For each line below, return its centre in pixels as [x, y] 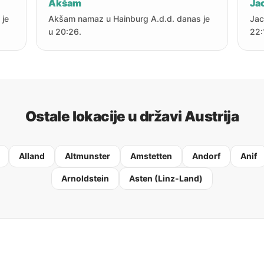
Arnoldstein [85, 178]
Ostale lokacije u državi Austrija [132, 116]
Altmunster [88, 156]
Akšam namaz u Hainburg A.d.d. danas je [129, 19]
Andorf [206, 156]
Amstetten [151, 156]
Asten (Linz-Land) [166, 178]
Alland [32, 156]
